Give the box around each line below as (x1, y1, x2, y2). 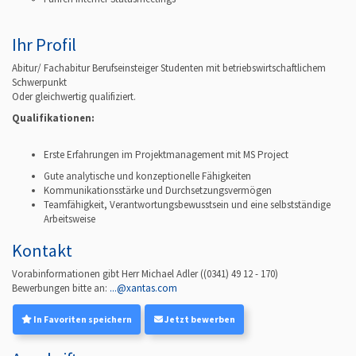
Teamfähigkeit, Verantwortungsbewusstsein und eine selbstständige (44, 197, 331, 211)
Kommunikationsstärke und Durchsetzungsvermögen (44, 183, 272, 197)
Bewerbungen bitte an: (12, 281, 110, 296)
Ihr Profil (12, 33, 76, 56)
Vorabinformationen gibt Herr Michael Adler (12, 267, 200, 281)
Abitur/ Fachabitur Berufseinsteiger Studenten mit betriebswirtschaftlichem (12, 61, 326, 75)
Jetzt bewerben (163, 313, 235, 325)
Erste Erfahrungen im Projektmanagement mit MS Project (44, 147, 288, 161)
